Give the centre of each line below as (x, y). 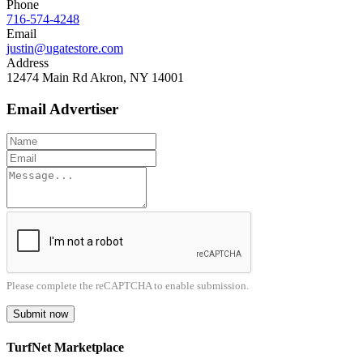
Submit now (41, 314)
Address (28, 63)
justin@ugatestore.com (65, 49)
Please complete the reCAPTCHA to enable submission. (128, 286)
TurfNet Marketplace (65, 347)
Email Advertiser (62, 109)
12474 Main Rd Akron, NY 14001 (95, 78)
